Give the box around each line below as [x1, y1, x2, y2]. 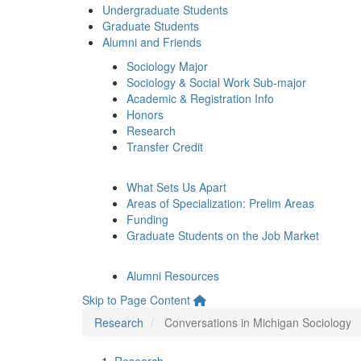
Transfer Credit [127, 139, 203, 155]
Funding [127, 211, 168, 227]
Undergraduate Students [102, 2, 228, 18]
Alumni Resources [127, 268, 219, 284]
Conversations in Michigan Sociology [164, 314, 351, 330]
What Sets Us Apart [127, 179, 226, 195]
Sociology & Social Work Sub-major [127, 74, 306, 90]
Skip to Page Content [82, 292, 190, 308]
